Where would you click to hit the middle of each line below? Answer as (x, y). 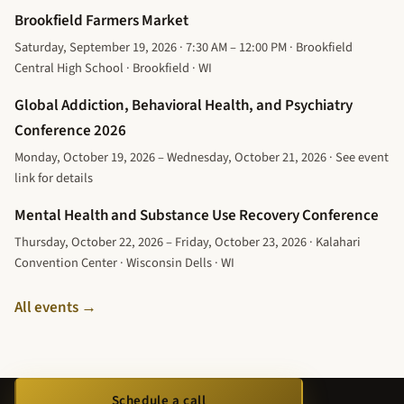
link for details (54, 179)
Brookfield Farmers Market (101, 21)
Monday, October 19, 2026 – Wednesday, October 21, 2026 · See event (202, 158)
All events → (55, 308)
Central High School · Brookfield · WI (113, 69)
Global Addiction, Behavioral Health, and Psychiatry (184, 106)
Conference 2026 (70, 131)
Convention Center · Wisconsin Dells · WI (124, 263)
